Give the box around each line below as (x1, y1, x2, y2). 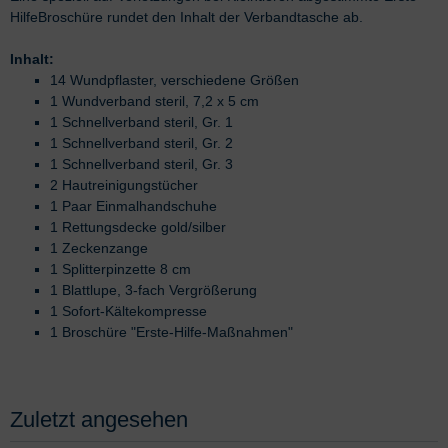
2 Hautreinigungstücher (50, 176, 198, 193)
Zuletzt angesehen (10, 406, 188, 432)
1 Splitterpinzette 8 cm (50, 260, 191, 277)
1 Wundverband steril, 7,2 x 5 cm (50, 92, 259, 109)
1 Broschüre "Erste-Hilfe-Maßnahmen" (50, 323, 293, 340)
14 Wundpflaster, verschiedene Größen (50, 71, 299, 88)
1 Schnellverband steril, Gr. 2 (50, 134, 233, 151)
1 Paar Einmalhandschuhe (50, 197, 217, 214)
